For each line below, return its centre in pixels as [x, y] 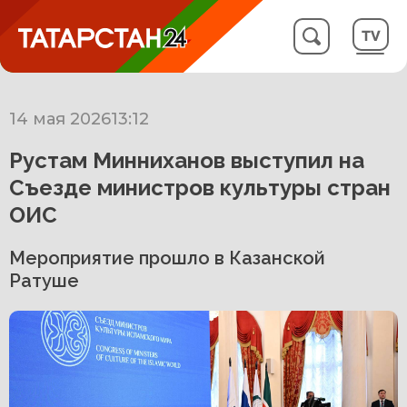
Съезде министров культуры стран [200, 188]
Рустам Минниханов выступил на [187, 160]
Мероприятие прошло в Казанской [167, 258]
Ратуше [44, 281]
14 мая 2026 [60, 119]
